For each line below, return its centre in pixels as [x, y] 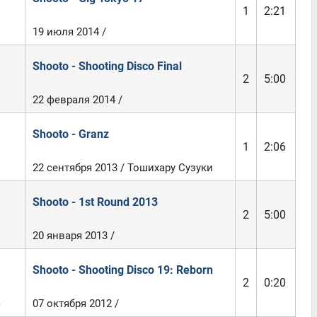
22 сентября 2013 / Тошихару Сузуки [122, 168]
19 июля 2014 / [69, 32]
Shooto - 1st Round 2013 [95, 202]
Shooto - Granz [70, 134]
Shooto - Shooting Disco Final [107, 66]
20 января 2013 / [73, 236]
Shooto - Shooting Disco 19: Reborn [122, 270]
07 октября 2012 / [75, 304]
